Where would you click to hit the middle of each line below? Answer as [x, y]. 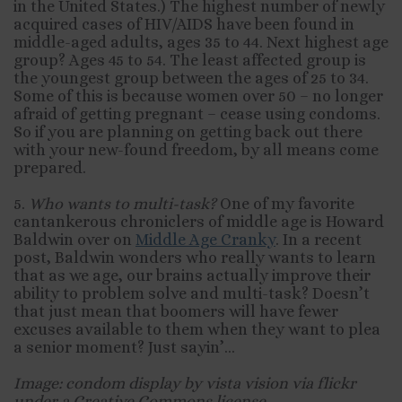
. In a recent [319, 240]
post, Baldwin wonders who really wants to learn [195, 258]
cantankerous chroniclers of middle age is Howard [199, 222]
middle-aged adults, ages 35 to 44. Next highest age [201, 42]
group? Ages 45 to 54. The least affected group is [190, 60]
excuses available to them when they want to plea [197, 329]
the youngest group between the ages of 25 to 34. [191, 78]
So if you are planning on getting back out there [188, 132]
